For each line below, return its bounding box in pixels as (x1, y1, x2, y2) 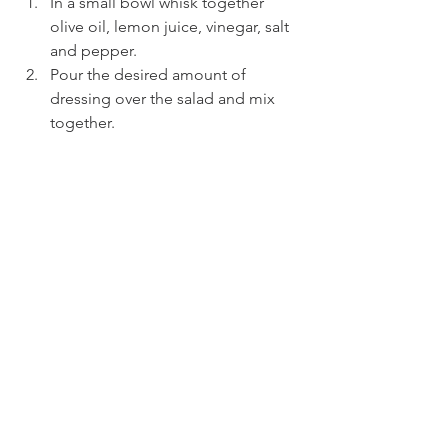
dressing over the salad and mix (50, 88, 279, 108)
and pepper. (50, 40, 137, 60)
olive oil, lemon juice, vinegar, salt (50, 16, 293, 36)
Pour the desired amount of (50, 64, 250, 84)
